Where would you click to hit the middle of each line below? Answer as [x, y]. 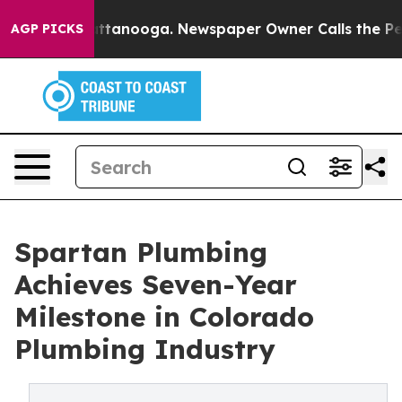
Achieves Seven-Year [156, 284]
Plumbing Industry [145, 349]
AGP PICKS [47, 29]
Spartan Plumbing [141, 252]
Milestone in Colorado [164, 317]
